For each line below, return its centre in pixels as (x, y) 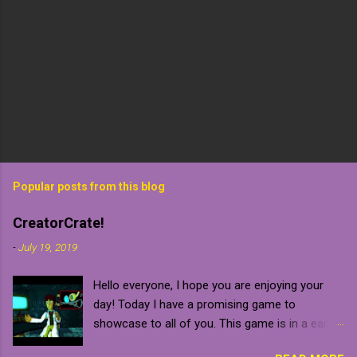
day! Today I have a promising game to (195, 304)
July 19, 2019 (48, 247)
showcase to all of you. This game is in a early (215, 323)
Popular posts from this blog (89, 186)
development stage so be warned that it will (207, 342)
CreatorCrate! (59, 222)
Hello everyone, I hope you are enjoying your (209, 285)
